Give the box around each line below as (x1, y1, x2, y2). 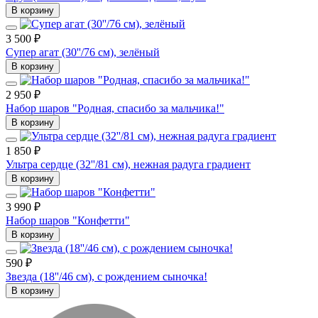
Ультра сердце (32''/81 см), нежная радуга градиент (6, 158, 251, 170)
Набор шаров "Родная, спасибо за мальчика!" (6, 102, 224, 114)
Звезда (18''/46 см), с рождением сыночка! (6, 270, 207, 283)
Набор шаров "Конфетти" (6, 214, 130, 226)
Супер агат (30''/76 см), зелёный (6, 45, 160, 58)
